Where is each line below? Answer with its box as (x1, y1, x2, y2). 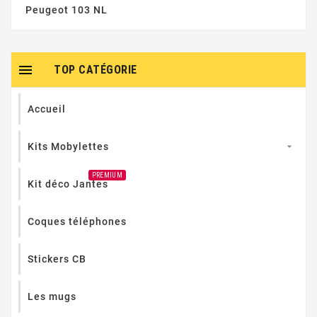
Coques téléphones (28, 215, 127, 227)
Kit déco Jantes (28, 178, 108, 190)
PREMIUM (91, 171, 122, 179)
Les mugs (28, 290, 76, 302)
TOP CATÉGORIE (54, 62, 137, 76)
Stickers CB (28, 253, 86, 265)
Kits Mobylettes (28, 140, 109, 152)
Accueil (28, 103, 66, 115)
